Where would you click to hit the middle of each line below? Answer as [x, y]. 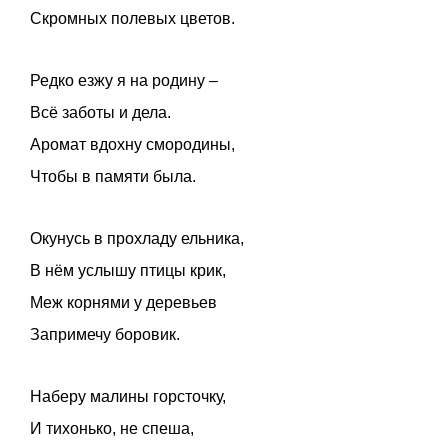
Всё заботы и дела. [100, 113]
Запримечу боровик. [105, 335]
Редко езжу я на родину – [124, 81]
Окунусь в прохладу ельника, [137, 239]
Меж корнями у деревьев [123, 303]
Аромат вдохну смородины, [132, 145]
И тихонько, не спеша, [112, 429]
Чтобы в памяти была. [113, 177]
